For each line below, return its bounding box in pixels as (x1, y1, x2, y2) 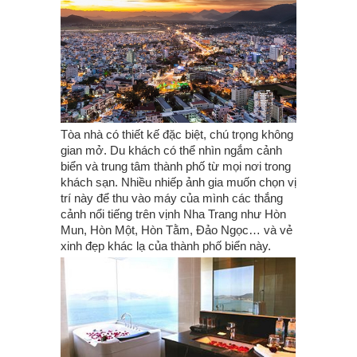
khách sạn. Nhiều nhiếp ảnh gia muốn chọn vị (61, 175, 296, 189)
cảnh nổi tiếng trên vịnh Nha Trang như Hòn (61, 206, 286, 221)
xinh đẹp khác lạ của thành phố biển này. (61, 238, 271, 253)
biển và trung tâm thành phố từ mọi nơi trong (61, 159, 291, 173)
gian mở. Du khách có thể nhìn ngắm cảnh (61, 143, 282, 157)
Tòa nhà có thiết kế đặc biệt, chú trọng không (61, 127, 293, 141)
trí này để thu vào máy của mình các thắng (61, 190, 283, 205)
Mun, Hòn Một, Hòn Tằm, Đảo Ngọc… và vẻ (61, 222, 292, 237)
